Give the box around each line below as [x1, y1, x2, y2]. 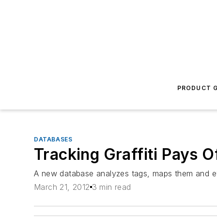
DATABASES [34, 136, 73, 143]
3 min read [92, 182, 131, 192]
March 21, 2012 [34, 182, 90, 192]
